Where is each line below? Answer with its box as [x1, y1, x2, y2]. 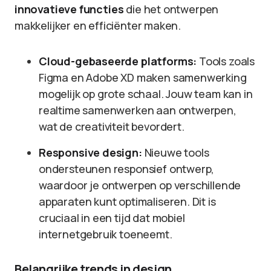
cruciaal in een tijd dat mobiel [39, 211, 185, 225]
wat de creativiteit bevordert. [39, 119, 184, 134]
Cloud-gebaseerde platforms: [39, 54, 197, 68]
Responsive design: [39, 145, 142, 160]
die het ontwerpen [123, 2, 219, 16]
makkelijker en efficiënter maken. [15, 18, 181, 33]
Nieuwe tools [142, 145, 209, 160]
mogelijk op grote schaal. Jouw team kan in [39, 87, 253, 101]
